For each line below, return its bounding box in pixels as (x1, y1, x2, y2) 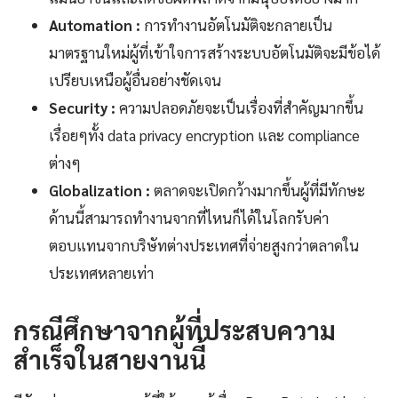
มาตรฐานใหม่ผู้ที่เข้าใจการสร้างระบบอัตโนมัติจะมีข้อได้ (49, 43, 380, 63)
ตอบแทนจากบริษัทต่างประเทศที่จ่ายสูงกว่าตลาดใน (49, 235, 359, 256)
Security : (49, 98, 115, 118)
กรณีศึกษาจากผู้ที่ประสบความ (13, 314, 336, 346)
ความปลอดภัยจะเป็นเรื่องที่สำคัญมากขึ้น (115, 98, 363, 118)
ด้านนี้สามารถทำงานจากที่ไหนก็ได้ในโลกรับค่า (49, 208, 329, 228)
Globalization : (49, 180, 150, 201)
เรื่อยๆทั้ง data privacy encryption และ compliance (49, 125, 360, 146)
